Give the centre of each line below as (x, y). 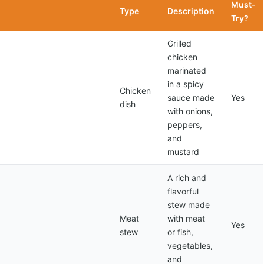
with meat (186, 218)
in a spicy (186, 84)
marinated (187, 70)
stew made (189, 205)
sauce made (191, 98)
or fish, (180, 232)
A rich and (187, 178)
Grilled (179, 43)
